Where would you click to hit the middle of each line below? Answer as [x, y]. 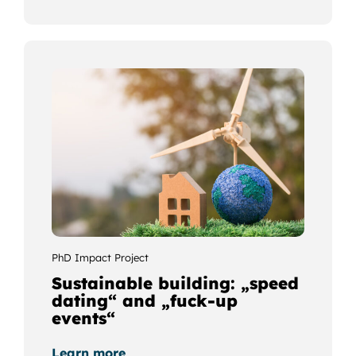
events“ [83, 317]
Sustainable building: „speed [175, 282]
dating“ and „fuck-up [144, 300]
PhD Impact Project [100, 257]
